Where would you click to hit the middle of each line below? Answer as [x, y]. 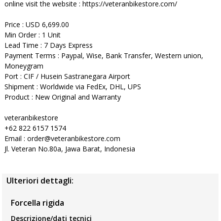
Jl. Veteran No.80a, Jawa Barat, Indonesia [70, 148]
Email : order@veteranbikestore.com [63, 138]
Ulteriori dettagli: [40, 181]
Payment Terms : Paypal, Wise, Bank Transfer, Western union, [104, 55]
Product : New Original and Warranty [63, 97]
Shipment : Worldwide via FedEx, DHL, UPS [73, 86]
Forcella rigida [37, 203]
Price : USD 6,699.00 [37, 24]
